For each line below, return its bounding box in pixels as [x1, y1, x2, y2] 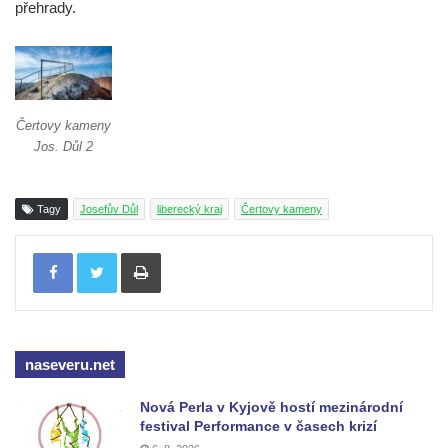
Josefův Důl [80, 203, 138, 216]
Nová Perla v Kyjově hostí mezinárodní [140, 399, 403, 416]
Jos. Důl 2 [34, 139, 94, 155]
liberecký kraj [157, 203, 222, 216]
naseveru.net [25, 356, 115, 374]
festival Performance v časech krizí [140, 418, 377, 435]
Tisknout [160, 244, 210, 260]
